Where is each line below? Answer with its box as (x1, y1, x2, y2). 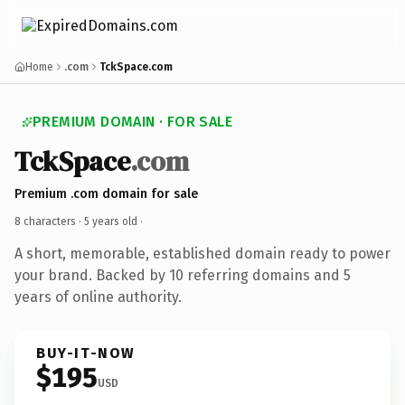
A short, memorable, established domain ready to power (14, 244, 391, 262)
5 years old (84, 214, 137, 228)
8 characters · (14, 214, 84, 228)
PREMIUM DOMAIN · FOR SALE (33, 113, 232, 130)
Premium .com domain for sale (14, 185, 198, 202)
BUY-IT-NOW (36, 344, 136, 362)
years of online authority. (14, 287, 182, 306)
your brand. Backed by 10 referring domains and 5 (14, 266, 351, 284)
